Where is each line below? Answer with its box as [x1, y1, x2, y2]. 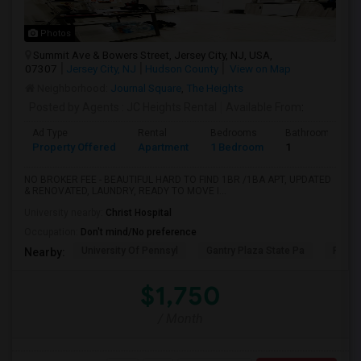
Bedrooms [210, 127, 257, 139]
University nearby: [24, 207, 106, 218]
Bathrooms [285, 127, 335, 139]
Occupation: [24, 226, 81, 238]
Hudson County [145, 62, 218, 75]
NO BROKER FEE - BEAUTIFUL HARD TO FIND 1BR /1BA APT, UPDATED [24, 174, 331, 185]
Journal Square [110, 81, 181, 94]
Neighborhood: [37, 81, 108, 94]
